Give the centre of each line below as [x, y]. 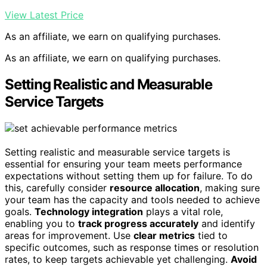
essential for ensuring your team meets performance [123, 164]
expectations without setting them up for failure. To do [129, 176]
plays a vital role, [183, 211]
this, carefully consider [57, 187]
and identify [227, 223]
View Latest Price [44, 15]
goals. [20, 211]
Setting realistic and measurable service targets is [117, 152]
